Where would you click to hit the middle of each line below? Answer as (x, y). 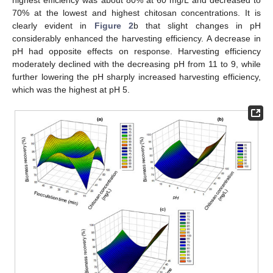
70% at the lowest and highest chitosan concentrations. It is (136, 13)
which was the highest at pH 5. (71, 90)
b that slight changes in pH (197, 26)
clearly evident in (53, 26)
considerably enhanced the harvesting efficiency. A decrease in (136, 39)
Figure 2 (114, 26)
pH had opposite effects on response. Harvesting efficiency (136, 51)
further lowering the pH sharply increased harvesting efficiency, (136, 77)
